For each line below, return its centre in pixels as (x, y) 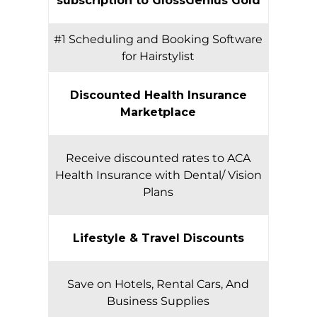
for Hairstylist (158, 57)
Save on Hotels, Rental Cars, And (158, 284)
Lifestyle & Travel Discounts (158, 238)
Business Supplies (158, 301)
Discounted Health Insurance (158, 96)
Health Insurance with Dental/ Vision (158, 175)
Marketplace (158, 113)
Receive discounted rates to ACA (158, 158)
